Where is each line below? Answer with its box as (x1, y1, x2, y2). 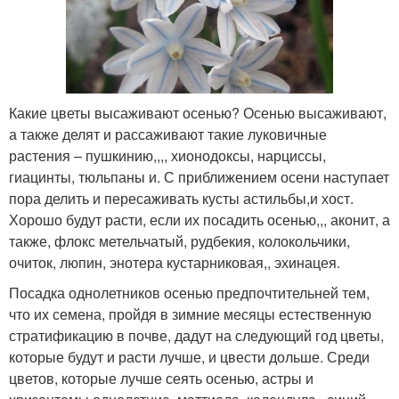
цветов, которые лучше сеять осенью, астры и (9, 368, 313, 388)
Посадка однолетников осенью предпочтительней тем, (9, 282, 370, 303)
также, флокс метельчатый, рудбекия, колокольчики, (9, 231, 350, 251)
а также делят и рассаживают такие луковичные (9, 124, 327, 144)
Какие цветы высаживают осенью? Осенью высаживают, (9, 102, 387, 123)
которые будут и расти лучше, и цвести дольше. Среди (9, 346, 370, 367)
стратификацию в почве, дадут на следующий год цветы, (9, 325, 384, 346)
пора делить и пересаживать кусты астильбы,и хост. (9, 188, 354, 208)
